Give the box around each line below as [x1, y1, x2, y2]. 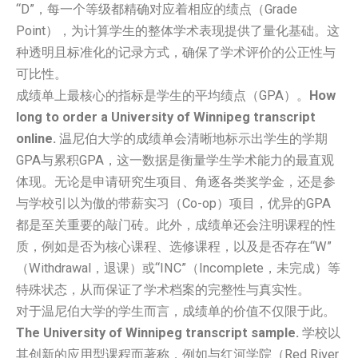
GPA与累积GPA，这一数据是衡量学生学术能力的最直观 [16, 152, 334, 168]
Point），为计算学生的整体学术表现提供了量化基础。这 [16, 22, 340, 38]
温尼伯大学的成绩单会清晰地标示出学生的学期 [56, 130, 328, 146]
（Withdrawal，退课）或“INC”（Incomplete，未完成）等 [16, 260, 340, 276]
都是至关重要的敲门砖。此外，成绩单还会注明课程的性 [16, 217, 336, 233]
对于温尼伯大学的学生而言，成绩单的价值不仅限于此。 [16, 303, 336, 319]
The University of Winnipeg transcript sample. [16, 324, 299, 340]
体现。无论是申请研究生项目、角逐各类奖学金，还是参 [16, 173, 336, 189]
